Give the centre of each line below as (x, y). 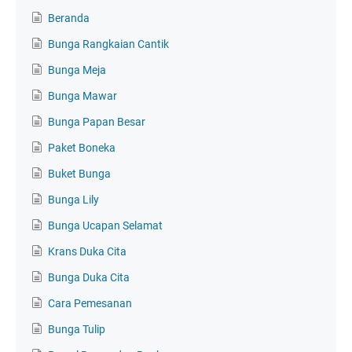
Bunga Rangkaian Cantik (108, 44)
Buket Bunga (79, 173)
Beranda (69, 18)
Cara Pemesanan (90, 303)
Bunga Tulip (77, 329)
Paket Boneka (82, 147)
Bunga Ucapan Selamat (105, 225)
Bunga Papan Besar (97, 121)
